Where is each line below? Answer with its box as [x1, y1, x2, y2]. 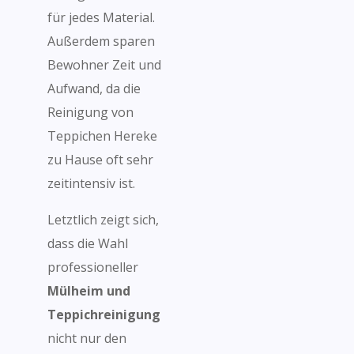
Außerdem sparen [47, 32, 155, 50]
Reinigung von [47, 104, 134, 121]
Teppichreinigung [47, 306, 160, 323]
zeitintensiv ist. [47, 175, 135, 192]
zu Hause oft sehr [47, 151, 153, 168]
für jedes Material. [47, 9, 155, 26]
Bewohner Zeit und [47, 56, 161, 73]
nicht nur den [47, 330, 126, 347]
